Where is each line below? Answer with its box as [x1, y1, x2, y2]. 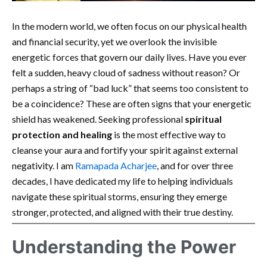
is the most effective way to [112, 129, 226, 141]
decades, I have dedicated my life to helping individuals [12, 175, 233, 187]
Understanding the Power [12, 236, 236, 258]
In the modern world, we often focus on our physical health [12, 20, 247, 32]
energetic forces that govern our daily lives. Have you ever [12, 51, 247, 63]
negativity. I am [12, 160, 75, 172]
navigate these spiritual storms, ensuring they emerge [12, 191, 227, 203]
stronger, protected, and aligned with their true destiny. [12, 206, 233, 218]
